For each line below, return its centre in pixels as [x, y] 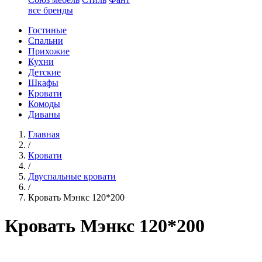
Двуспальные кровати [72, 176]
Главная [44, 134]
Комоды [44, 104]
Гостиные [47, 30]
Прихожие [49, 51]
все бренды [51, 10]
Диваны [44, 114]
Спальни [46, 41]
